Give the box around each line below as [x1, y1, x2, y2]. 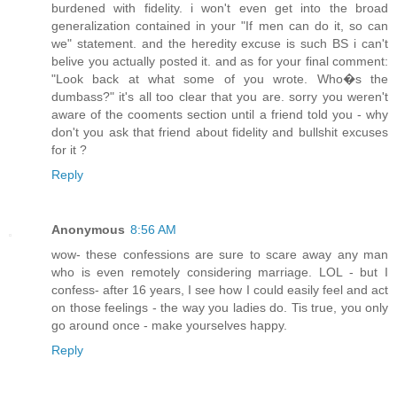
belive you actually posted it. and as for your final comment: [51, 54, 388, 69]
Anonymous [51, 222, 125, 237]
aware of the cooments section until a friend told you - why [51, 107, 388, 122]
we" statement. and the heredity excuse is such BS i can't [51, 36, 388, 51]
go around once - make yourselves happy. [51, 318, 287, 333]
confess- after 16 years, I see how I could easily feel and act [51, 283, 388, 298]
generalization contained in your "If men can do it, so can [51, 19, 388, 34]
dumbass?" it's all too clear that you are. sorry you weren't [51, 90, 388, 105]
